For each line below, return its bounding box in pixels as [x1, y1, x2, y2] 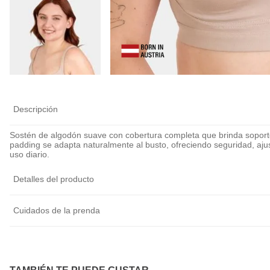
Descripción [13, 104, 58, 115]
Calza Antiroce [127, 45, 175, 54]
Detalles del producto [13, 174, 94, 184]
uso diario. [10, 149, 49, 160]
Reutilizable [218, 67, 257, 77]
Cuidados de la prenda [13, 206, 100, 216]
